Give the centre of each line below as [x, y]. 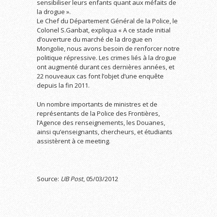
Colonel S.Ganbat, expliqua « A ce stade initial [104, 30]
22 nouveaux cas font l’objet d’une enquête [100, 76]
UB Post [72, 179]
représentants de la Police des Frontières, [98, 113]
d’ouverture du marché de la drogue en [94, 39]
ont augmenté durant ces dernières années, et [106, 67]
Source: [49, 179]
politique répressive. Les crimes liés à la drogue [107, 58]
